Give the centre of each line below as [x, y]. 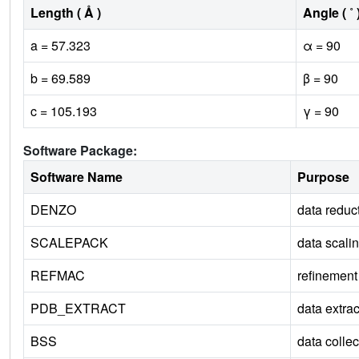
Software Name [77, 177]
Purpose [323, 177]
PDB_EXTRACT [78, 309]
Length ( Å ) [66, 13]
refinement [327, 276]
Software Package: [80, 151]
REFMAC [58, 276]
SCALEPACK [69, 243]
